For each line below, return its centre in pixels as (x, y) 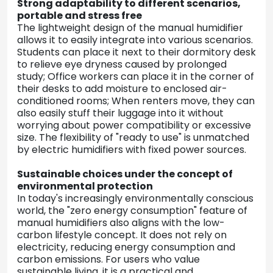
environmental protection (85, 186)
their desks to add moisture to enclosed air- (122, 89)
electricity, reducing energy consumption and (126, 247)
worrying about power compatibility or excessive (134, 126)
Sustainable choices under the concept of (125, 174)
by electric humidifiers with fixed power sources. (132, 150)
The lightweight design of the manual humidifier (130, 28)
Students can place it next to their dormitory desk (136, 52)
